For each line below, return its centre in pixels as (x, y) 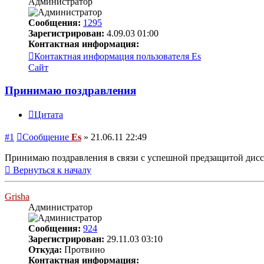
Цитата (49, 115)
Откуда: (45, 250)
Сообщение (46, 137)
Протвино (83, 250)
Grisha (17, 197)
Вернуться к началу (52, 170)
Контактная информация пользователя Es (118, 56)
